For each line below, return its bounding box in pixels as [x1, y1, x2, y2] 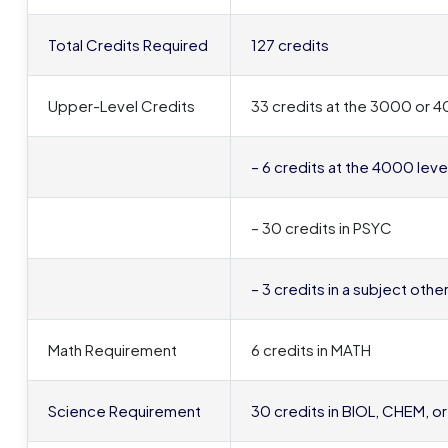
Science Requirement [48, 401, 201, 420]
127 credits [251, 35, 329, 54]
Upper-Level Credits [48, 96, 195, 115]
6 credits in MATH [251, 340, 371, 359]
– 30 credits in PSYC [251, 218, 392, 237]
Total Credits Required [48, 35, 208, 54]
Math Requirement [48, 340, 177, 359]
